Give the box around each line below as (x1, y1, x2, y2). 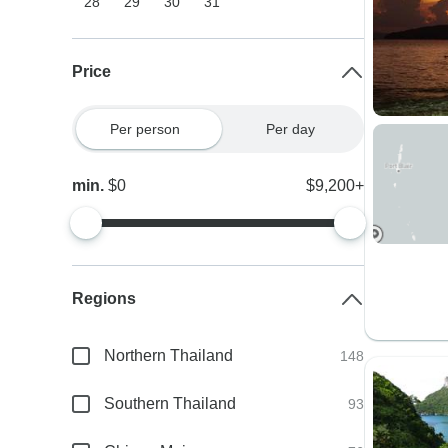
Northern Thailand (104, 347, 234, 364)
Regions (72, 290, 137, 307)
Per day (266, 121, 316, 137)
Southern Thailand (104, 395, 237, 412)
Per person (109, 121, 180, 137)
